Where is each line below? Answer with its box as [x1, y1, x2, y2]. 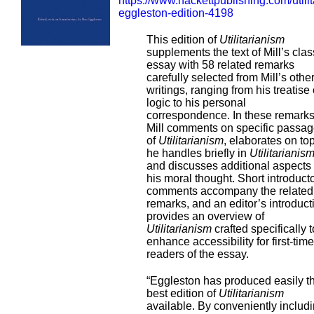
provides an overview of [146, 210, 264, 222]
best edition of [146, 287, 219, 299]
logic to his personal [146, 97, 246, 109]
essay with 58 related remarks [146, 59, 294, 71]
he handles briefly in [146, 147, 250, 159]
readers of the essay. [146, 248, 249, 260]
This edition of [146, 34, 219, 46]
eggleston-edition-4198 [118, 7, 233, 19]
